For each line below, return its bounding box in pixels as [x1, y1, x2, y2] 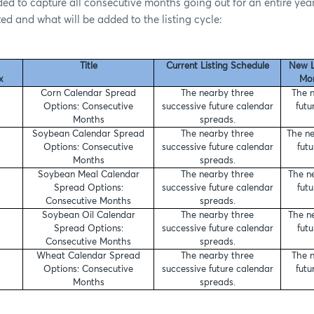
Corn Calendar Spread [41, 88, 137, 98]
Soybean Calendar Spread [32, 129, 145, 139]
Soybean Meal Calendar [37, 170, 139, 179]
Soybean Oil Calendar [41, 210, 135, 220]
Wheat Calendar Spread [36, 251, 141, 261]
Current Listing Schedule [165, 61, 269, 71]
